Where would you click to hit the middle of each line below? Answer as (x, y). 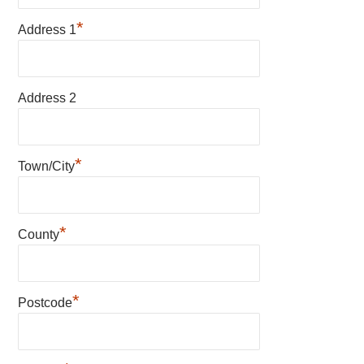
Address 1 (48, 29)
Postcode (45, 302)
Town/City (47, 166)
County (39, 234)
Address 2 (48, 97)
